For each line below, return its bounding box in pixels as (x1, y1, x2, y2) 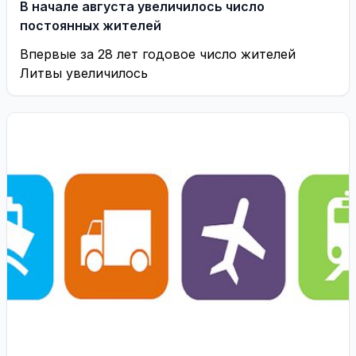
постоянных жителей (20, 17, 161, 33)
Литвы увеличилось (20, 65, 148, 81)
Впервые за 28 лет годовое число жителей (20, 46, 296, 62)
